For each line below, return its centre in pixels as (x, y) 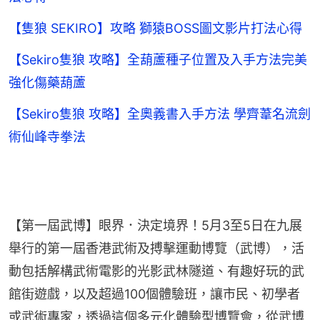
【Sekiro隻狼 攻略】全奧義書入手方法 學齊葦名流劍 (160, 114)
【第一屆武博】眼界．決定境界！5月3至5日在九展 (155, 226)
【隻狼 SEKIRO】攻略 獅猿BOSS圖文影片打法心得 (155, 29)
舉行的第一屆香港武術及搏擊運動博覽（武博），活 (156, 249)
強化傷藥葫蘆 (47, 83)
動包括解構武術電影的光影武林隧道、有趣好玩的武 (156, 271)
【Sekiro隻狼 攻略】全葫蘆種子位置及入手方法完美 (158, 60)
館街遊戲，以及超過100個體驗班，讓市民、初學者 (154, 294)
